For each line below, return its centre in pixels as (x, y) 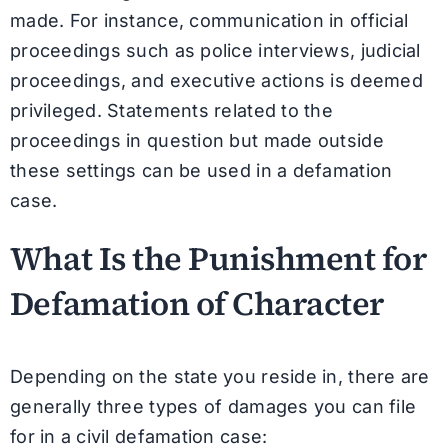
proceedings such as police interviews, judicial (215, 50)
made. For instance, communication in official (209, 20)
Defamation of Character (196, 303)
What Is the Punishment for (218, 258)
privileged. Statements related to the (171, 110)
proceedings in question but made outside (196, 140)
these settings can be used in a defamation (201, 170)
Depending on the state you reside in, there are (219, 376)
